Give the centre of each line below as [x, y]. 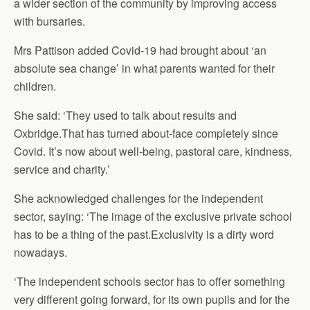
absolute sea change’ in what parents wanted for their [144, 68]
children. [35, 86]
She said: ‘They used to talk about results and [125, 115]
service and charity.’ [62, 169]
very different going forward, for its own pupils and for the [152, 299]
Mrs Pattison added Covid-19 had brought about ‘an [140, 50]
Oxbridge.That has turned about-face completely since [146, 133]
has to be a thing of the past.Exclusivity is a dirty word [144, 234]
